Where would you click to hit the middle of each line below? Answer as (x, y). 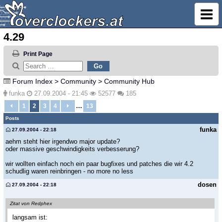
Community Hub (129, 81)
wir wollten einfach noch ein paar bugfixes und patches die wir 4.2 (99, 164)
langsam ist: (30, 217)
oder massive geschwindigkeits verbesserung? (72, 149)
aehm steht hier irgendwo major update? (63, 142)
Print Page (38, 54)
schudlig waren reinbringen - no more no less (69, 171)
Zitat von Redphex (31, 203)
